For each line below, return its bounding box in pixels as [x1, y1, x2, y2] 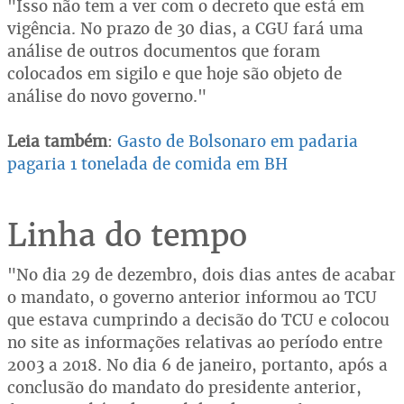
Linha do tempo [7, 214, 247, 255]
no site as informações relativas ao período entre [7, 331, 382, 353]
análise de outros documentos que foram [7, 40, 320, 61]
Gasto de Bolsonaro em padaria [117, 130, 358, 151]
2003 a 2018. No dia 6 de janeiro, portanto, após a [7, 353, 388, 375]
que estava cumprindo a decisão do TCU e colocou [7, 308, 390, 330]
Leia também [7, 130, 107, 151]
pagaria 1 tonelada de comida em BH [7, 152, 292, 174]
